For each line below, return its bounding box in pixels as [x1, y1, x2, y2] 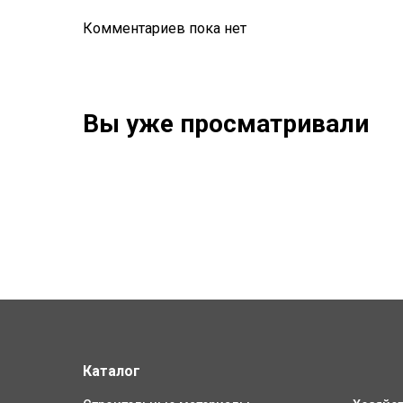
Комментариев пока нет [83, 19, 246, 37]
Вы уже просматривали [83, 108, 369, 139]
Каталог [83, 362, 140, 380]
